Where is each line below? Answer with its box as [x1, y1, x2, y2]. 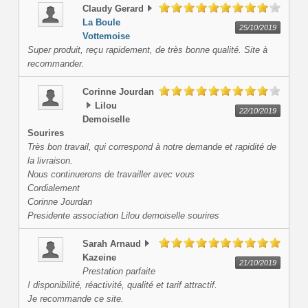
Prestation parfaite [82, 266, 155, 277]
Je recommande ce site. [27, 294, 124, 305]
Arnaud [109, 239, 141, 250]
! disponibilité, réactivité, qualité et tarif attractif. [27, 280, 217, 291]
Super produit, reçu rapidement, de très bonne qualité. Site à [27, 45, 267, 56]
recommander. [27, 58, 85, 69]
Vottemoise [82, 31, 130, 42]
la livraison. [27, 155, 73, 166]
